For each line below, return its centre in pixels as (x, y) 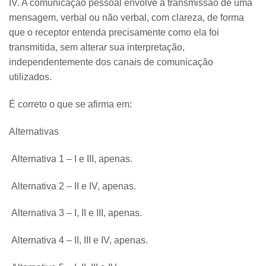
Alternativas (34, 131)
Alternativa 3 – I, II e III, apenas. (75, 213)
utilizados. (30, 77)
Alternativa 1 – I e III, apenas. (71, 159)
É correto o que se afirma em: (70, 104)
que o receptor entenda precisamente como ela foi (114, 33)
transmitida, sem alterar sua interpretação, (97, 47)
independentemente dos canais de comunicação (111, 62)
